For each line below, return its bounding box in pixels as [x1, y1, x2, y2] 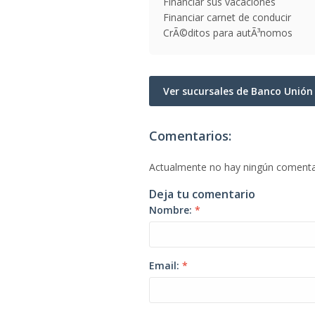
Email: [149, 259, 182, 272]
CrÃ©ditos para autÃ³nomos [163, 26, 292, 39]
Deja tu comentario [149, 186, 255, 202]
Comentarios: [149, 127, 231, 144]
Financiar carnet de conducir [163, 11, 291, 24]
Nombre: [149, 203, 195, 217]
